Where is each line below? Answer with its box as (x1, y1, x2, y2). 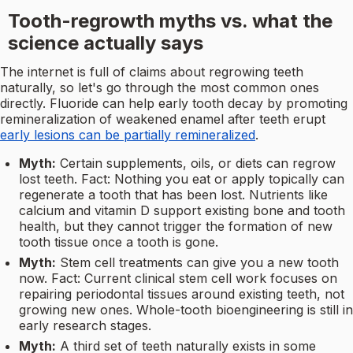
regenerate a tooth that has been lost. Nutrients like (19, 187, 328, 203)
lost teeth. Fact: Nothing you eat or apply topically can (19, 171, 344, 188)
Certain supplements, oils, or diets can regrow (60, 155, 336, 172)
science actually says (7, 32, 203, 55)
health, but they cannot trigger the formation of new (19, 218, 333, 235)
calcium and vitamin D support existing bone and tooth (19, 203, 345, 219)
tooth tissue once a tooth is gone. (19, 234, 218, 251)
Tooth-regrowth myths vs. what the (7, 9, 333, 33)
